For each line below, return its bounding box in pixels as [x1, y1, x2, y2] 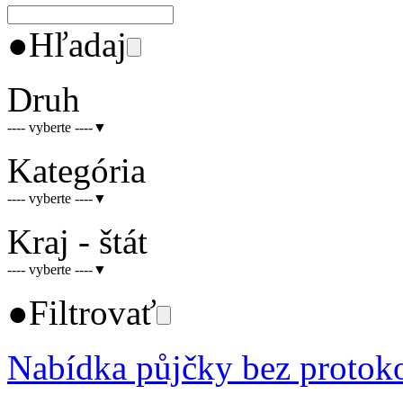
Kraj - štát [7, 221, 148, 261]
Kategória [7, 150, 146, 190]
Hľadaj [29, 24, 127, 64]
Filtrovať [29, 292, 157, 332]
